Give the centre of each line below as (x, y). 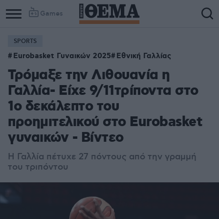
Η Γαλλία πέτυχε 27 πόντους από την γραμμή (102, 157)
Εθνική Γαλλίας (144, 56)
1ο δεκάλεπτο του (63, 107)
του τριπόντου (38, 167)
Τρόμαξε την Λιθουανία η (89, 76)
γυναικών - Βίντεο (66, 138)
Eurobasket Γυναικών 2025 (62, 56)
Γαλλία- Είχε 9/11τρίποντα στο (103, 91)
